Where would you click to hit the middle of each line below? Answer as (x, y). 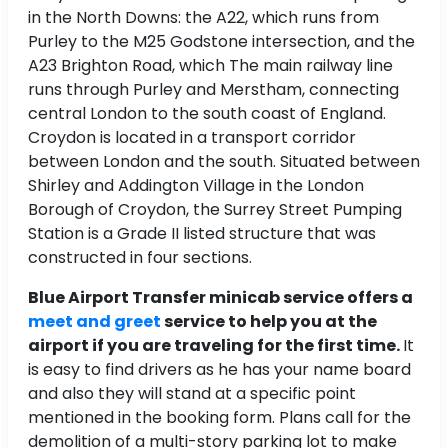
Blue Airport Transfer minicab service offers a (220, 298)
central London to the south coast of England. (207, 114)
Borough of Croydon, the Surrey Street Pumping (215, 210)
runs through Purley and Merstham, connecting (213, 90)
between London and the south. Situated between (224, 162)
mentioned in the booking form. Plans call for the (219, 418)
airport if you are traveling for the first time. (215, 346)
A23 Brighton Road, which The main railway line (210, 66)
